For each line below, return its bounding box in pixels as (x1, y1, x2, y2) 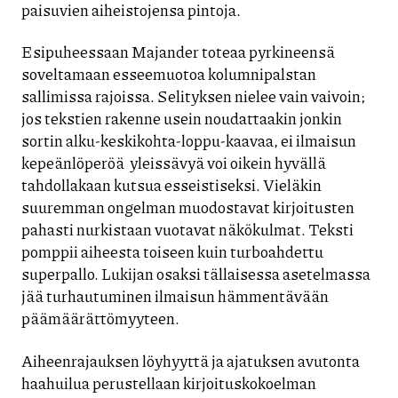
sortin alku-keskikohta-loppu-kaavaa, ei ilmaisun (21, 129, 356, 153)
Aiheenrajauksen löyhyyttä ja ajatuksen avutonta (21, 348, 360, 372)
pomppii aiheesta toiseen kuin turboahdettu (21, 240, 323, 264)
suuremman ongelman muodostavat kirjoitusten (21, 195, 354, 219)
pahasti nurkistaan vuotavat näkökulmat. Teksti (21, 218, 354, 242)
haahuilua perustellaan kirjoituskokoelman (21, 370, 316, 394)
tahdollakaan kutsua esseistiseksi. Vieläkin (21, 173, 322, 197)
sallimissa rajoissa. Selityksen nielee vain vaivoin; (21, 84, 365, 108)
